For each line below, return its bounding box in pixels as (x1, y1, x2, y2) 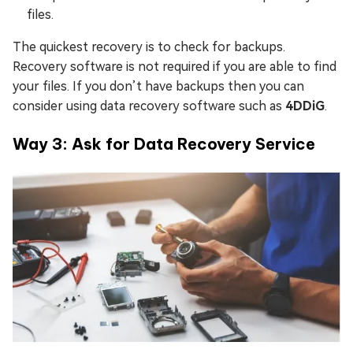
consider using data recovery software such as (13, 98, 285, 113)
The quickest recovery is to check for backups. (13, 39, 285, 54)
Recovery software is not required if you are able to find (13, 58, 336, 74)
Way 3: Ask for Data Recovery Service (13, 133, 315, 154)
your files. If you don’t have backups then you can (13, 78, 304, 94)
